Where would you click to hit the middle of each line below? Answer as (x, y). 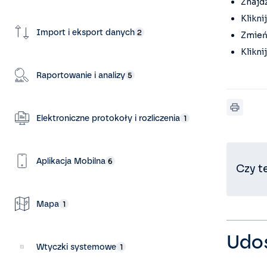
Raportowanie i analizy (81, 75)
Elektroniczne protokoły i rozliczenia (108, 118)
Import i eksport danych (86, 32)
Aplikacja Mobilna (71, 161)
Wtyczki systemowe (76, 247)
